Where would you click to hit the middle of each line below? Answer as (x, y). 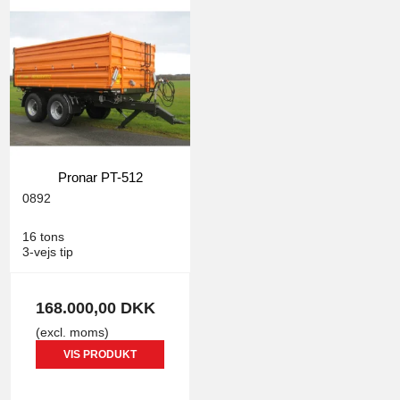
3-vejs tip (48, 252)
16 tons (43, 237)
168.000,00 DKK (96, 308)
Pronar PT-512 (100, 178)
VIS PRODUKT (100, 354)
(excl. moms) (72, 332)
